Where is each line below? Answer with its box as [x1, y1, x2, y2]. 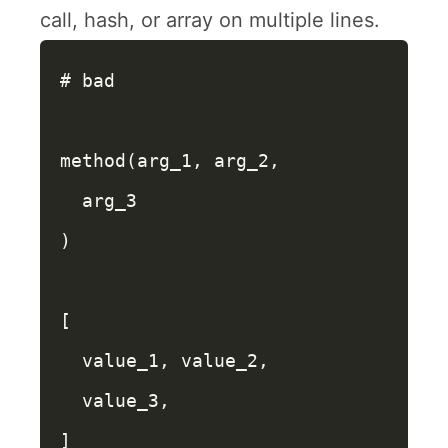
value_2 [181, 350, 258, 371]
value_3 [82, 390, 159, 411]
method [60, 150, 126, 171]
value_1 [82, 350, 159, 371]
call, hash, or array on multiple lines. [40, 8, 380, 32]
